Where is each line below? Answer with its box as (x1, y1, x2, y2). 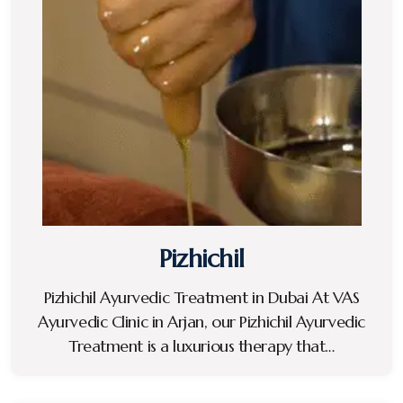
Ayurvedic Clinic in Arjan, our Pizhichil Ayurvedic (38, 311, 365, 333)
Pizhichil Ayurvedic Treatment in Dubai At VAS (43, 287, 360, 309)
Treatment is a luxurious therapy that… (68, 336, 335, 357)
